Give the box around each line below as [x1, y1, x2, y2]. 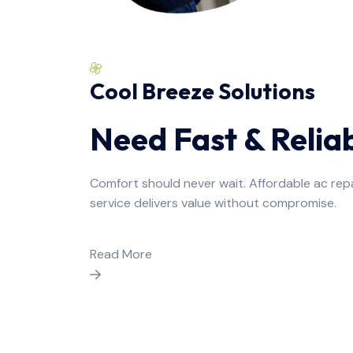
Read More [90, 246, 152, 262]
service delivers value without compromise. [90, 195, 336, 211]
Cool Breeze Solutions [90, 77, 315, 105]
